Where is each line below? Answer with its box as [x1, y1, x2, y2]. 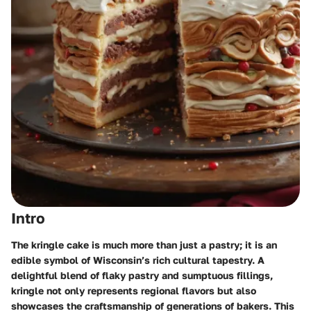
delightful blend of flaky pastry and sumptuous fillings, [11, 269, 273, 281]
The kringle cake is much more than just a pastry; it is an [11, 238, 277, 251]
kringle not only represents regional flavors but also [11, 284, 256, 296]
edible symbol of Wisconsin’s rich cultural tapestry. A [11, 253, 264, 266]
